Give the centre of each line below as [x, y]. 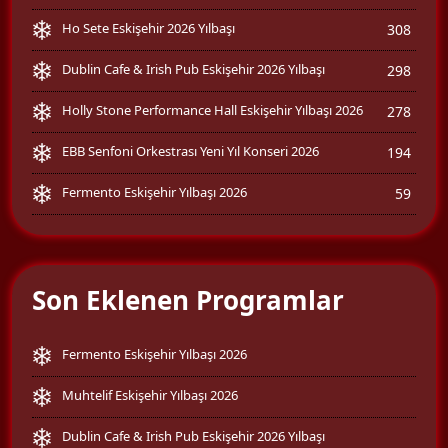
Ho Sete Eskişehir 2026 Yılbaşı [148, 27]
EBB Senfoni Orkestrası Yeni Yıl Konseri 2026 [190, 150]
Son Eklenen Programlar [188, 299]
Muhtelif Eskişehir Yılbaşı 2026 [150, 394]
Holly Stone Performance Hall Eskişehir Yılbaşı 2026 [212, 109]
